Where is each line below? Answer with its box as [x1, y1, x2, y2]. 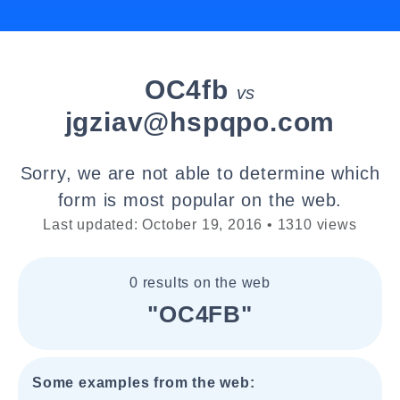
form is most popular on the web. [57, 190, 343, 210]
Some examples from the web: [32, 375, 255, 390]
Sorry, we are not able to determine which [20, 163, 380, 183]
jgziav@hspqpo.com [64, 107, 336, 137]
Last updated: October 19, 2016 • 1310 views [43, 217, 357, 232]
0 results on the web [129, 275, 271, 290]
